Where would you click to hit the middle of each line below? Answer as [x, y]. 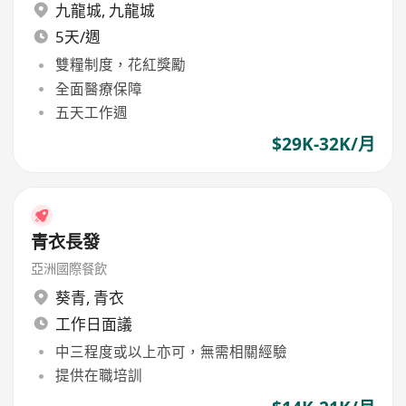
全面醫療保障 [98, 88]
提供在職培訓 [98, 376]
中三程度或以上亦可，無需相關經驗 [171, 352]
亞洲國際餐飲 [69, 269]
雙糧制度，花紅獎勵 [120, 65]
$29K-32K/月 [323, 145]
